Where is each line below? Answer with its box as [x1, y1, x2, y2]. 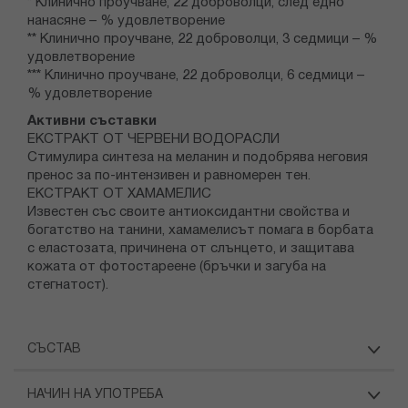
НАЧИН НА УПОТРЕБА [27, 389, 163, 402]
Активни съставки [27, 115, 157, 128]
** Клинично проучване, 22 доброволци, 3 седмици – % [27, 33, 377, 46]
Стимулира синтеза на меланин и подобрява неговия [27, 151, 368, 165]
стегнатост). [27, 279, 108, 292]
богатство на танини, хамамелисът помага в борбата [27, 224, 373, 238]
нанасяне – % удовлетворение [27, 15, 225, 28]
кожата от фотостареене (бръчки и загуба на [27, 260, 326, 274]
